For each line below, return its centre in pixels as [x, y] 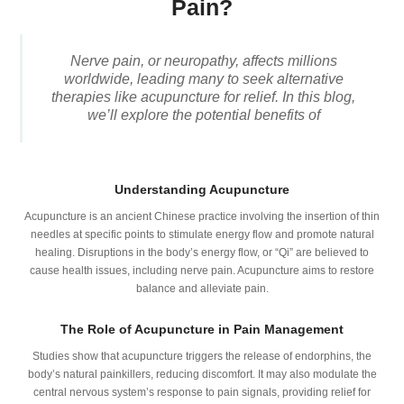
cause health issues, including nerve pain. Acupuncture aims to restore [202, 271]
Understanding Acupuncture [202, 190]
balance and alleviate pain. [202, 289]
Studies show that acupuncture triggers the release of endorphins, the [202, 357]
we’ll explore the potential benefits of [203, 115]
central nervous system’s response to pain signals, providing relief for [202, 393]
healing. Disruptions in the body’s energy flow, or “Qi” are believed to [202, 253]
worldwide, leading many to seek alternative [203, 79]
